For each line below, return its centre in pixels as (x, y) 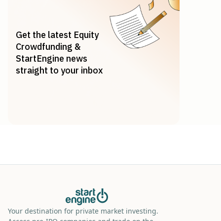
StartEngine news (52, 59)
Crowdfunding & (48, 47)
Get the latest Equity (57, 35)
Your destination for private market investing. (83, 211)
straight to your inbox (59, 71)
